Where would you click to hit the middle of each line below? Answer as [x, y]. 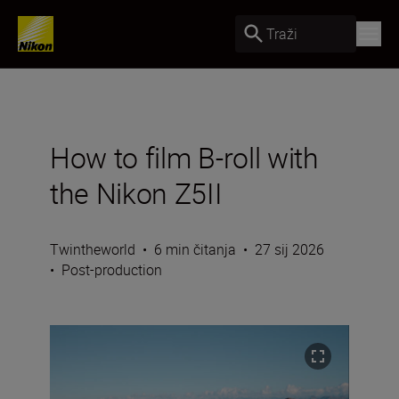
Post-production [112, 270]
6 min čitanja [195, 249]
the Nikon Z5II [136, 193]
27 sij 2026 [289, 249]
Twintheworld [93, 249]
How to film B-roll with [184, 157]
